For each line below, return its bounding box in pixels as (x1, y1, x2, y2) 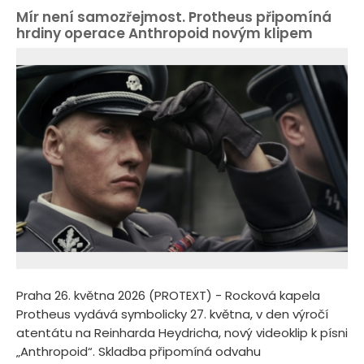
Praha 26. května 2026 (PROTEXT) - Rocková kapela (16, 287, 320, 305)
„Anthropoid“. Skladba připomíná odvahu (16, 343, 261, 361)
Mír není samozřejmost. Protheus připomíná (16, 6, 331, 27)
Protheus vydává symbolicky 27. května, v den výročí (16, 305, 328, 323)
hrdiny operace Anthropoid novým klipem (16, 23, 313, 43)
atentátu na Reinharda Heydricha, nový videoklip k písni (16, 324, 348, 342)
